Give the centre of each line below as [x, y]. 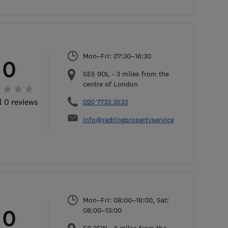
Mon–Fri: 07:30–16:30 [117, 56]
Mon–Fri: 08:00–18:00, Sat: [126, 200]
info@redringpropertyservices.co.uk [140, 120]
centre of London [110, 84]
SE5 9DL [96, 74]
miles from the [145, 74]
